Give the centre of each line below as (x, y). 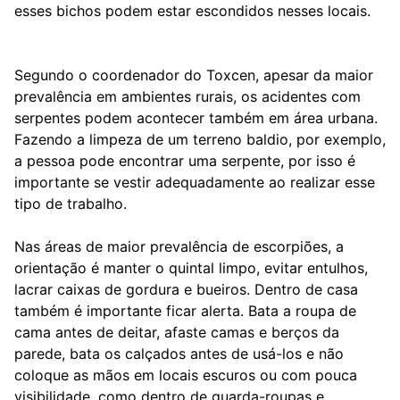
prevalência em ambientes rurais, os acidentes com (187, 96)
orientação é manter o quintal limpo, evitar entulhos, (191, 268)
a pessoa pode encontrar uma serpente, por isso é (185, 161)
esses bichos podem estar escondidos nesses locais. (192, 11)
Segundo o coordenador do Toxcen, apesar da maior (194, 75)
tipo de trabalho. (71, 204)
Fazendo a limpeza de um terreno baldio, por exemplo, (200, 139)
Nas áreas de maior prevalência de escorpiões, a (179, 246)
